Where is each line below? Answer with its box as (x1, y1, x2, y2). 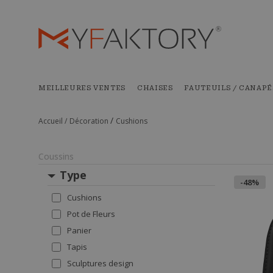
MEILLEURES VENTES (38, 84, 126, 92)
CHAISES (136, 84, 173, 92)
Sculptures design (67, 258, 133, 269)
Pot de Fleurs (67, 208, 115, 219)
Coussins (38, 151, 74, 162)
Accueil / (38, 116, 67, 126)
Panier (67, 225, 91, 236)
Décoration (69, 116, 110, 126)
